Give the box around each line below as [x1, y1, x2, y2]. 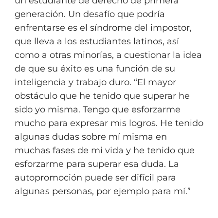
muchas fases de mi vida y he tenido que [15, 145, 195, 156]
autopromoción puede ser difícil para [15, 172, 176, 183]
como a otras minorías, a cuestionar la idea [15, 50, 202, 60]
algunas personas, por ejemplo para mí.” [15, 186, 191, 197]
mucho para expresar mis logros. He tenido [15, 118, 203, 128]
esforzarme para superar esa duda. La [15, 159, 179, 169]
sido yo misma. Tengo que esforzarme [15, 104, 181, 115]
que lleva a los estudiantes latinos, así [15, 36, 179, 47]
